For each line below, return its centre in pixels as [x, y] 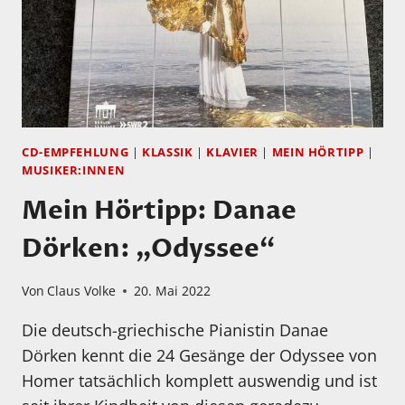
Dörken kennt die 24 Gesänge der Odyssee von [199, 356]
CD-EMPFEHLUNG [75, 153]
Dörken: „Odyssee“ [148, 248]
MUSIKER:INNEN [74, 171]
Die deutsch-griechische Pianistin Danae [175, 330]
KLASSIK [168, 153]
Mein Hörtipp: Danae [159, 210]
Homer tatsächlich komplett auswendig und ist [199, 381]
